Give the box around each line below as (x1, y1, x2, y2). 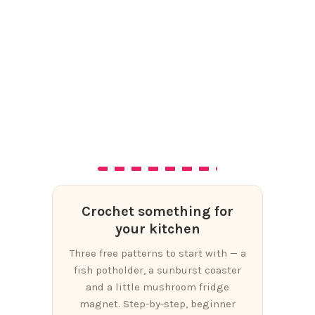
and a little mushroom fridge (86, 281, 229, 294)
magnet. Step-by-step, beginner (79, 297, 236, 311)
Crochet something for (82, 203, 233, 220)
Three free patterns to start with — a (69, 247, 246, 260)
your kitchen (115, 221, 200, 238)
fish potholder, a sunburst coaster (74, 264, 241, 277)
